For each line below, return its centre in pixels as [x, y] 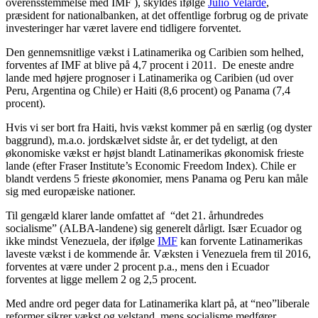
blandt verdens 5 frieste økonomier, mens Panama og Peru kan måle [157, 178]
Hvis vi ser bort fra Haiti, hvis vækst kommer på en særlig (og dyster [159, 127]
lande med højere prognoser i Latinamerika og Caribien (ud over [149, 77]
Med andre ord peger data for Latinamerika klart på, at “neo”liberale [158, 303]
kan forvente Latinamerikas [240, 241]
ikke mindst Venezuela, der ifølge [82, 241]
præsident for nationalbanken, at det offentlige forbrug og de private [157, 15]
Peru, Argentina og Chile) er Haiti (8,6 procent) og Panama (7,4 [148, 90]
